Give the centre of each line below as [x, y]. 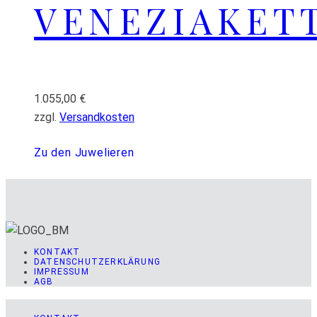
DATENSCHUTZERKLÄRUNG [97, 262]
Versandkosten [97, 117]
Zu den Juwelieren [84, 153]
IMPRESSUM [62, 272]
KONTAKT [57, 252]
